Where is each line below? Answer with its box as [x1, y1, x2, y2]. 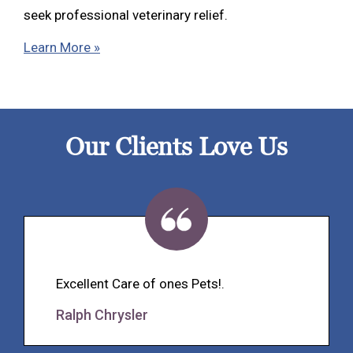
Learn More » [24, 39, 100, 56]
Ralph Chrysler [56, 307, 148, 324]
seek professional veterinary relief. [24, 7, 231, 24]
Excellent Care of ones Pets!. [56, 276, 225, 292]
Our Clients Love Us [65, 132, 288, 164]
